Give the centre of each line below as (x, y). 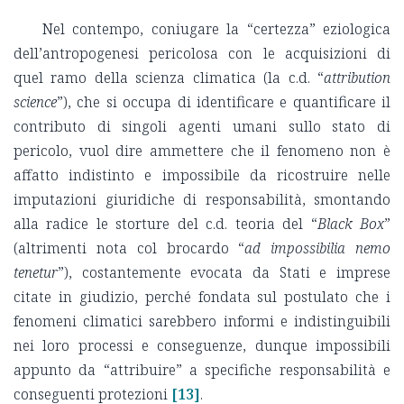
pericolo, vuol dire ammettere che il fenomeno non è (202, 150)
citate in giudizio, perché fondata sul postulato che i (202, 296)
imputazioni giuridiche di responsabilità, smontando (202, 199)
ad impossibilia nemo (318, 248)
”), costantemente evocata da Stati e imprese (224, 272)
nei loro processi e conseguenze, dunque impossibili (202, 345)
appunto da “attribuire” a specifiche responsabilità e (202, 369)
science (35, 101)
